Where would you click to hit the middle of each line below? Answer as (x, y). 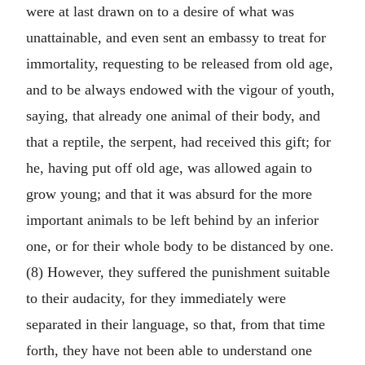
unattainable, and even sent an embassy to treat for (176, 37)
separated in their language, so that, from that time (176, 324)
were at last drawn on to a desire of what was (160, 11)
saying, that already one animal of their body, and (173, 116)
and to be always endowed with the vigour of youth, (180, 90)
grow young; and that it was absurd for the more (169, 194)
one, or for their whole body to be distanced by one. (180, 246)
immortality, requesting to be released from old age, (180, 64)
